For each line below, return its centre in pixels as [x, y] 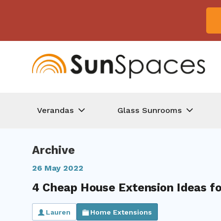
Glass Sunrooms [150, 110]
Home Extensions [121, 212]
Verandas [55, 110]
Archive [54, 150]
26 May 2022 [58, 168]
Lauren [58, 212]
